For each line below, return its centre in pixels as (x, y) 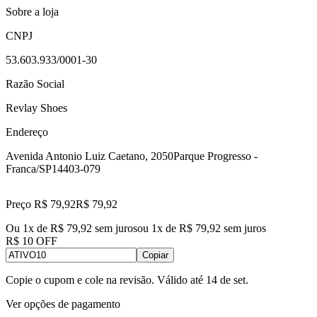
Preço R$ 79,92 (41, 204)
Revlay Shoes (36, 108)
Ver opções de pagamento (63, 304)
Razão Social (35, 83)
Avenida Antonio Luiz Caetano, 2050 (90, 156)
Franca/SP (29, 168)
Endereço (27, 132)
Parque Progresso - (215, 156)
